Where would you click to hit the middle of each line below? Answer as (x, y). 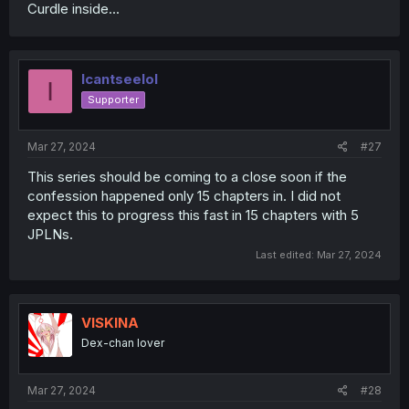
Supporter (113, 100)
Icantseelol (120, 79)
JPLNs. (50, 234)
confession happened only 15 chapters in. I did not (184, 195)
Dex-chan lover (123, 343)
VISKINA (110, 323)
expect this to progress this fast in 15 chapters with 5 (193, 215)
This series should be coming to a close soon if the (187, 176)
